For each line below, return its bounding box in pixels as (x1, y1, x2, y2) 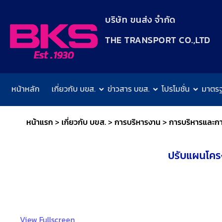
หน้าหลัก (11, 83, 40, 95)
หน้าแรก (26, 116, 54, 128)
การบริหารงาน (114, 116, 161, 128)
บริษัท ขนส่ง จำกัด (105, 13, 176, 26)
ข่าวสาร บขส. (108, 83, 150, 95)
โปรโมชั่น (162, 83, 190, 95)
